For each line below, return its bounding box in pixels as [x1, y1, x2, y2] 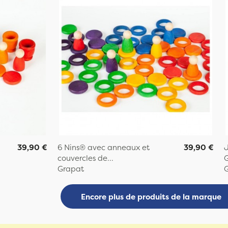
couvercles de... [58, 153, 114, 164]
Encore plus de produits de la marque [80, 191, 221, 202]
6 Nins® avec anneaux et [58, 142, 150, 153]
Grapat [58, 163, 84, 175]
